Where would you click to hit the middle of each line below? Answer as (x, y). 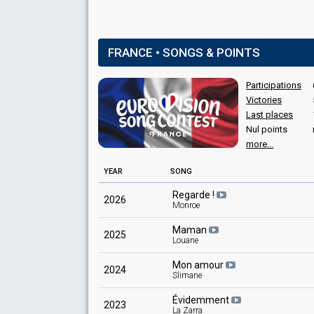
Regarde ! (194, 195)
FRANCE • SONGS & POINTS (184, 53)
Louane (185, 240)
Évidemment (202, 300)
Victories (264, 100)
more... (260, 144)
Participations (274, 85)
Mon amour (199, 265)
